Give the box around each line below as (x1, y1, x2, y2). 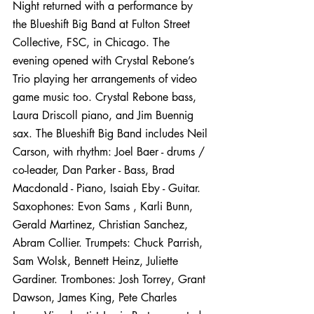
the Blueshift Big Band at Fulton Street (13, 17, 193, 32)
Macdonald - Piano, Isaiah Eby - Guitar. (13, 181, 204, 196)
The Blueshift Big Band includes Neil (36, 126, 211, 141)
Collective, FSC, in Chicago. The (13, 35, 173, 50)
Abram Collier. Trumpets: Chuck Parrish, (13, 235, 206, 250)
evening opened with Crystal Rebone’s (13, 53, 198, 68)
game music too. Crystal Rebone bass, (13, 90, 200, 104)
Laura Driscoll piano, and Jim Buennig (13, 108, 197, 123)
